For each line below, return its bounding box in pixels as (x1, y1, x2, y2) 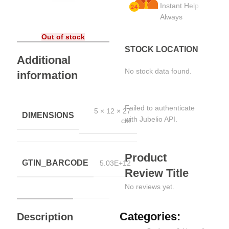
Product (125, 151, 167, 164)
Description (17, 211, 74, 222)
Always (160, 12, 182, 21)
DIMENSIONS (22, 111, 75, 120)
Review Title (125, 166, 189, 179)
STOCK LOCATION (125, 44, 198, 54)
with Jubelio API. (125, 114, 177, 123)
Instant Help (160, 1, 199, 10)
